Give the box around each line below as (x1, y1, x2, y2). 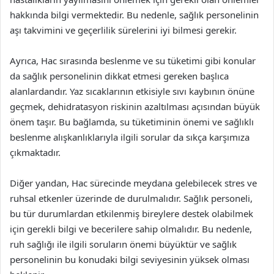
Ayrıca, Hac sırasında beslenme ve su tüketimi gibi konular (10, 54, 256, 67)
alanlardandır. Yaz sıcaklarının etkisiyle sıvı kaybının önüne (10, 85, 254, 97)
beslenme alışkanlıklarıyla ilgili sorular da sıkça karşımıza (10, 131, 250, 143)
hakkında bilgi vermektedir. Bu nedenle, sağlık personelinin (10, 9, 259, 21)
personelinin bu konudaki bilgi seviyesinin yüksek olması (10, 253, 250, 265)
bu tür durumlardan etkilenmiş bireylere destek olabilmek (10, 207, 253, 220)
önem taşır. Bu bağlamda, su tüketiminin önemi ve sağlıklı (10, 116, 254, 128)
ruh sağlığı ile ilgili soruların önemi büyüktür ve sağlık (10, 238, 237, 250)
